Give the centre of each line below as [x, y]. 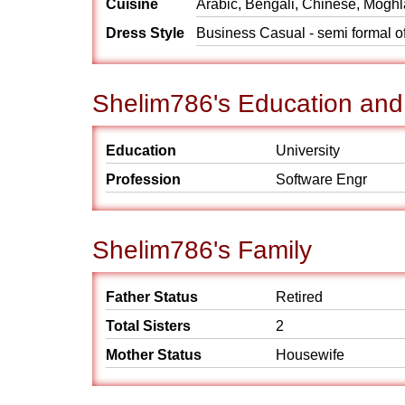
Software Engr [321, 179]
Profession [143, 179]
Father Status [152, 297]
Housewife [310, 355]
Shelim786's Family [202, 250]
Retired [299, 297]
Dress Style [145, 33]
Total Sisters [148, 326]
